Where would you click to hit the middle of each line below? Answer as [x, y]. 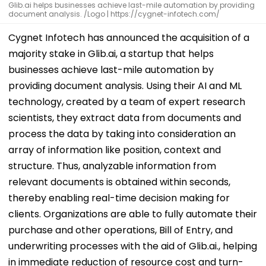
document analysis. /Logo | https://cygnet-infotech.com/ [114, 14]
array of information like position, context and [115, 150]
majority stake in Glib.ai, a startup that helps [111, 53]
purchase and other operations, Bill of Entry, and [121, 230]
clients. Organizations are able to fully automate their [133, 214]
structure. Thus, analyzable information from [112, 166]
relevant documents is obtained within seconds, [119, 182]
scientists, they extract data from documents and [125, 118]
